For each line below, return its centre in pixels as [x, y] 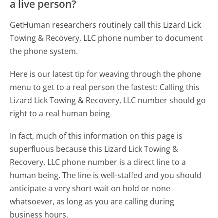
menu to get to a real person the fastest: [84, 87]
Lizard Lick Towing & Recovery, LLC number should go [108, 100]
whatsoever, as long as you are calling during [92, 201]
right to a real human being [60, 113]
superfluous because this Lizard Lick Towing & [94, 149]
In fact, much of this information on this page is [96, 136]
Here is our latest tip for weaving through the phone [106, 74]
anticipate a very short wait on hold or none [90, 188]
